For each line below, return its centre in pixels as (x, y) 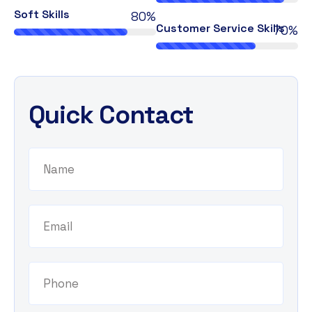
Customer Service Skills (220, 28)
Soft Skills (42, 14)
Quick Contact (111, 115)
